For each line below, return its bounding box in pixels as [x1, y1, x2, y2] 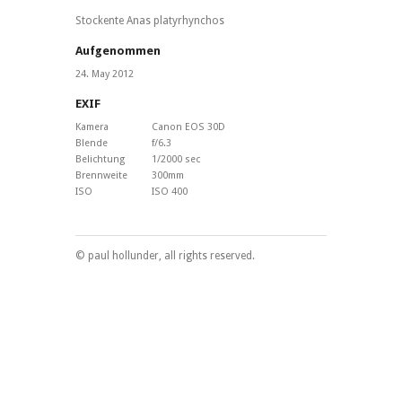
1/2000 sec [152, 153, 200, 166]
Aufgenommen [75, 44, 161, 58]
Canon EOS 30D [152, 121, 225, 134]
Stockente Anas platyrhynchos [75, 14, 224, 28]
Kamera [75, 121, 109, 134]
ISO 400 [152, 186, 188, 198]
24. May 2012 [75, 68, 134, 81]
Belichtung [75, 153, 126, 166]
